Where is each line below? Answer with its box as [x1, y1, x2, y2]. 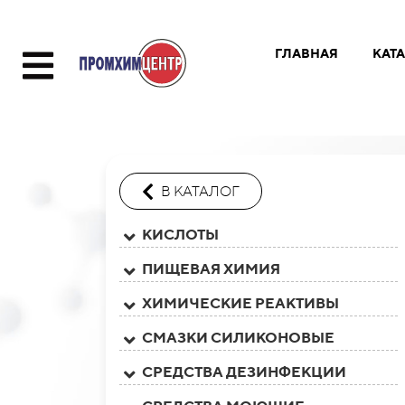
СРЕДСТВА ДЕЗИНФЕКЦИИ [142, 363, 346, 381]
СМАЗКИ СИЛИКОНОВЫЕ [142, 329, 334, 347]
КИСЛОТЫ [142, 226, 219, 244]
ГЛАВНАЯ [274, 46, 338, 61]
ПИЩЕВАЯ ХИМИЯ [142, 260, 280, 278]
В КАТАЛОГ [161, 183, 240, 201]
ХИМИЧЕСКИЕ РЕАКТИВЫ [142, 295, 339, 313]
